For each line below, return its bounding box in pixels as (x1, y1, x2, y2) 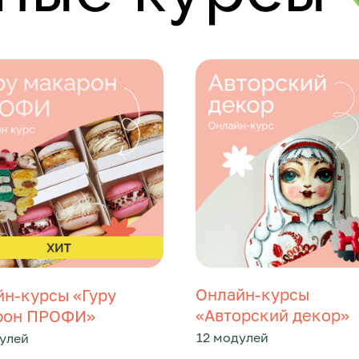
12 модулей (196, 329, 268, 345)
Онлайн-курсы (196, 284, 309, 304)
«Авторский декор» (196, 305, 349, 325)
